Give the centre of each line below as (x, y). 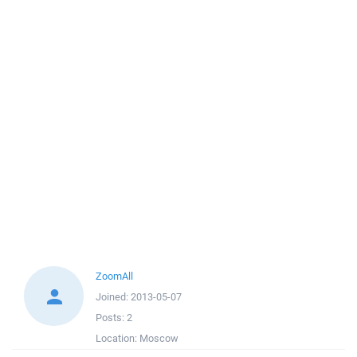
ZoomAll (114, 276)
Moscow (159, 338)
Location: (118, 338)
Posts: (111, 318)
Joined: (113, 297)
